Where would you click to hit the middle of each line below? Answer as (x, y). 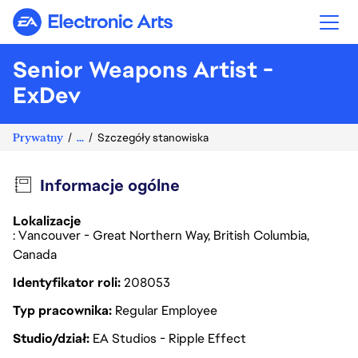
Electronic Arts (135, 28)
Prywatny (38, 137)
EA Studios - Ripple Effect (169, 338)
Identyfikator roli (67, 282)
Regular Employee (166, 310)
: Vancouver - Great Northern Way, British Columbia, (161, 235)
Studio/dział (51, 338)
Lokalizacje (47, 221)
